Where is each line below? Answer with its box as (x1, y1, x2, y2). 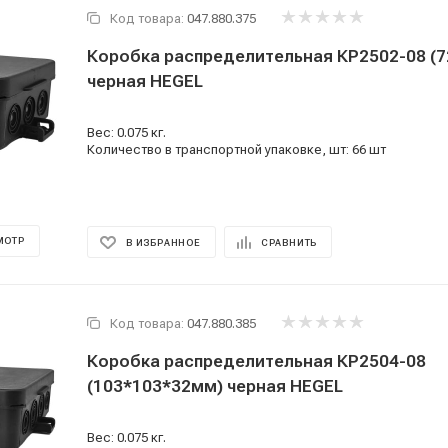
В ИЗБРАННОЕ (126, 237, 201, 248)
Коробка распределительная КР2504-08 (87, 351, 426, 371)
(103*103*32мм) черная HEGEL (87, 376, 343, 396)
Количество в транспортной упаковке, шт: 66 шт (87, 142, 386, 157)
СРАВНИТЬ (260, 237, 318, 248)
